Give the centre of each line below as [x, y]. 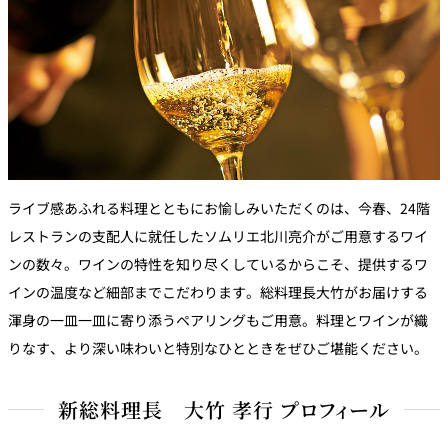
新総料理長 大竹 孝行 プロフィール [224, 409]
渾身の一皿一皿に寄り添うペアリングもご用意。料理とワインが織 [218, 319]
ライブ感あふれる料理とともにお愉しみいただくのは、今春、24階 [219, 207]
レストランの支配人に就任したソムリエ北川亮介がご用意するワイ [218, 235]
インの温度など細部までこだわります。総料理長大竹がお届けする [218, 291]
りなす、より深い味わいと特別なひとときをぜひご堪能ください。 [218, 347]
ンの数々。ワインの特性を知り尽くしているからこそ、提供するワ [218, 263]
